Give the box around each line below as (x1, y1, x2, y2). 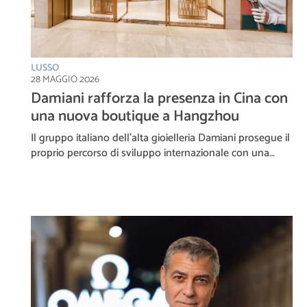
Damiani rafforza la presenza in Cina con (31, 86, 288, 112)
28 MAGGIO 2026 (31, 72, 99, 88)
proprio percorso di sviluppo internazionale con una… (31, 144, 275, 163)
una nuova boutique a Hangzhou (31, 104, 239, 130)
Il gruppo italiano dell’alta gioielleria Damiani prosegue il (31, 129, 290, 148)
